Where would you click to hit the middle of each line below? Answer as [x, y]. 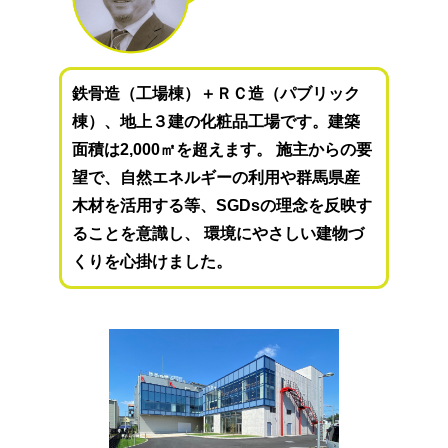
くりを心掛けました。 [152, 261]
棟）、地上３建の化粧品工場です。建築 [216, 121]
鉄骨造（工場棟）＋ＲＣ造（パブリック [216, 93]
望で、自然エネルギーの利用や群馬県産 [216, 177]
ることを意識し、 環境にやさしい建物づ [218, 233]
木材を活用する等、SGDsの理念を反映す [222, 205]
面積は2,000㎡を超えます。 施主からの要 [222, 149]
